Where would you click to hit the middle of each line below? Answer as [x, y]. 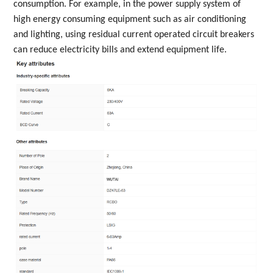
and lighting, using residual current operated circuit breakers [134, 34]
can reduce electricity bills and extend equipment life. [120, 50]
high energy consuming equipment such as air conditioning [130, 19]
